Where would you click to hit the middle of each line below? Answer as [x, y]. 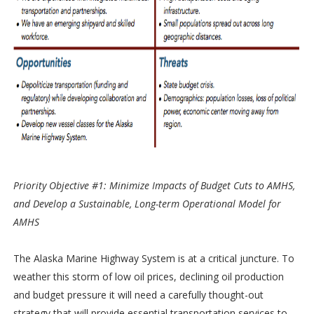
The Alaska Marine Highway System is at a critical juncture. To [153, 258]
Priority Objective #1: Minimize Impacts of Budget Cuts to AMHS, [154, 185]
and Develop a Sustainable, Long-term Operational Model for [147, 203]
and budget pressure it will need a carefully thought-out [138, 294]
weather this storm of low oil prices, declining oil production [148, 276]
